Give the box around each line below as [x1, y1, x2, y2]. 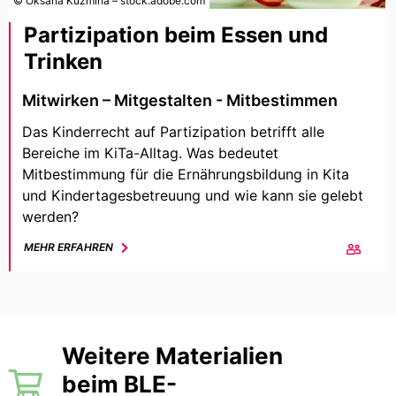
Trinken [24, 49, 103, 75]
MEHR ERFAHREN [24, 240, 113, 255]
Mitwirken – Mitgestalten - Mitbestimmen [22, 91, 338, 110]
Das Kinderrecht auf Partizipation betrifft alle [22, 123, 324, 141]
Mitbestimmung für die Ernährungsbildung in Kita [22, 165, 349, 184]
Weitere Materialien [62, 342, 283, 370]
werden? [22, 208, 79, 226]
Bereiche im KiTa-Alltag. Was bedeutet [22, 144, 278, 163]
